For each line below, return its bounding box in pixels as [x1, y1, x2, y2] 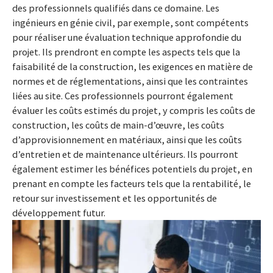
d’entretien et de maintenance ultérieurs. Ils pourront [12, 148, 238, 160]
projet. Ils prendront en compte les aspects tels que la [12, 46, 240, 58]
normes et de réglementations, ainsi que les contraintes [12, 75, 248, 87]
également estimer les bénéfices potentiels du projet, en [12, 163, 252, 175]
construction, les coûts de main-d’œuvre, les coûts [12, 119, 224, 131]
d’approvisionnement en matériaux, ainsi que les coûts [12, 133, 242, 146]
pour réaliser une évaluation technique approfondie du [12, 31, 241, 43]
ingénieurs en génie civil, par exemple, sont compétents [12, 16, 249, 29]
